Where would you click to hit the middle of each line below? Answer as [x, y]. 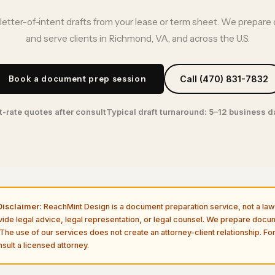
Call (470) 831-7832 [224, 79]
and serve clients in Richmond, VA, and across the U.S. [137, 39]
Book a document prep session [77, 79]
